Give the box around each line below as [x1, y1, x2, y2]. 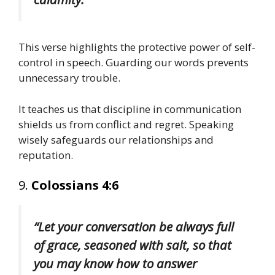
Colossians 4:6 [31, 177, 118, 194]
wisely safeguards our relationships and [18, 132, 214, 147]
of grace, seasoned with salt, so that [34, 236, 231, 254]
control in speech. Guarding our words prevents [18, 55, 249, 70]
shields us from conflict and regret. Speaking [18, 117, 234, 131]
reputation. [18, 147, 73, 162]
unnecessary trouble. [18, 71, 120, 85]
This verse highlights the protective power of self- [18, 40, 255, 55]
